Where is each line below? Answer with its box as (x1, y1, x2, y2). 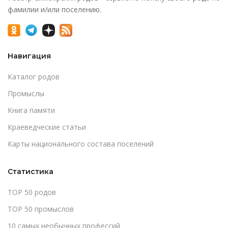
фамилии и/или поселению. (8, 5, 101, 14)
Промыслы (8, 88, 44, 98)
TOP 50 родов (8, 187, 56, 197)
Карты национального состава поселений (8, 138, 154, 149)
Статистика (8, 166, 53, 176)
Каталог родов (8, 71, 60, 81)
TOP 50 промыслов (8, 204, 74, 214)
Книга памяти (8, 105, 55, 115)
